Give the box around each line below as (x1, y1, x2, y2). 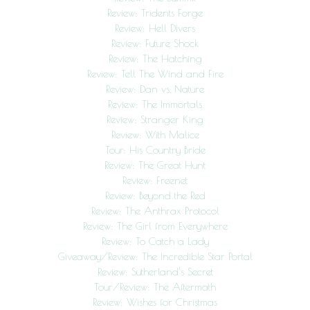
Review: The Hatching (108, 53, 202, 65)
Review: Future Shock (111, 37, 199, 50)
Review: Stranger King (107, 113, 203, 126)
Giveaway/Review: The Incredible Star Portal (57, 250, 253, 263)
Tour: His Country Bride (104, 144, 206, 156)
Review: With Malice (111, 129, 199, 141)
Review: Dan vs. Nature (106, 83, 204, 95)
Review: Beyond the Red (104, 190, 206, 202)
